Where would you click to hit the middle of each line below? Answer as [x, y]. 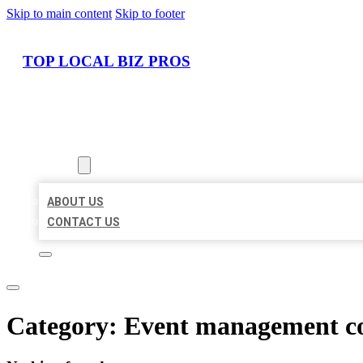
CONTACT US [83, 222]
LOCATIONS [71, 145]
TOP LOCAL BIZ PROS [107, 61]
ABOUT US [75, 202]
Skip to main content [59, 13]
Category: [65, 325]
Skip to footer [150, 13]
